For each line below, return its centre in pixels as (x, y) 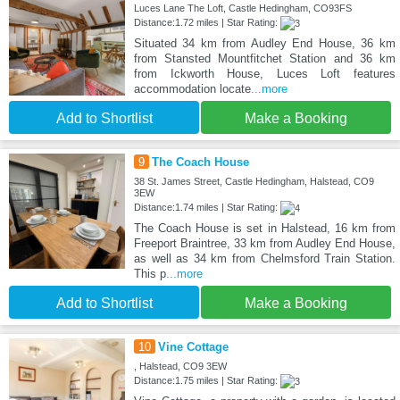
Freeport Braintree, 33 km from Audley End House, (264, 243)
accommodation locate (192, 88)
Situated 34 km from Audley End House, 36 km (264, 43)
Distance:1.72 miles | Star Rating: (207, 22)
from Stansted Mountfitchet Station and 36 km (264, 58)
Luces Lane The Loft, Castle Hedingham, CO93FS (242, 8)
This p (150, 273)
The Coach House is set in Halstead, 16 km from (264, 228)
